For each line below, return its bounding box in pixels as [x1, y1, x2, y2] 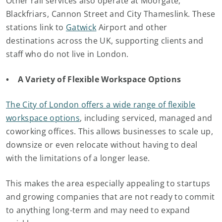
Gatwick [65, 22, 97, 33]
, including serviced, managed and [79, 112, 213, 123]
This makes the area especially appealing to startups [6, 178, 211, 189]
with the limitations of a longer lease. [6, 153, 150, 164]
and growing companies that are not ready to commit [6, 191, 215, 202]
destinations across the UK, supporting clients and [6, 35, 204, 46]
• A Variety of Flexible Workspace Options [6, 74, 181, 85]
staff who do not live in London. [6, 49, 131, 59]
